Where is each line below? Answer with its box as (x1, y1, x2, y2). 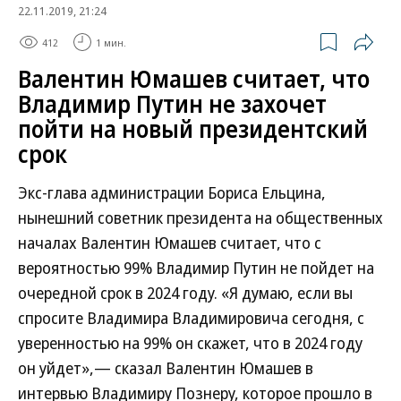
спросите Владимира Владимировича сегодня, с (18, 307, 364, 328)
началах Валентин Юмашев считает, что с (18, 232, 321, 253)
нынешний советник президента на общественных (18, 207, 383, 228)
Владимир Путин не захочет (18, 88, 327, 120)
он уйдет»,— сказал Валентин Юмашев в (18, 357, 313, 379)
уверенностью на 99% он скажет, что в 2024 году (18, 332, 363, 354)
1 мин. (96, 35, 126, 49)
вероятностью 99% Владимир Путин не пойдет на (18, 257, 374, 278)
